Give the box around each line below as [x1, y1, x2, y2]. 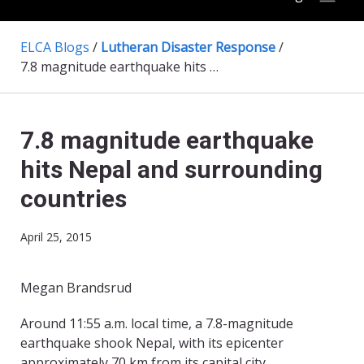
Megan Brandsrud [20, 279, 132, 297]
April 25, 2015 [20, 229, 92, 245]
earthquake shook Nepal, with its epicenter [20, 334, 284, 353]
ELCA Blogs [20, 38, 89, 57]
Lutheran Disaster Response [101, 38, 275, 57]
